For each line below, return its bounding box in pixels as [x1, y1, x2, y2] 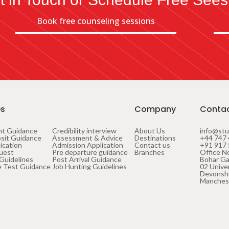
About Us [134, 126, 165, 135]
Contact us [134, 140, 170, 149]
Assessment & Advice [52, 133, 123, 142]
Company [134, 103, 176, 115]
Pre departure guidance [52, 147, 128, 156]
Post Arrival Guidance [52, 154, 122, 164]
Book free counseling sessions [37, 15, 155, 27]
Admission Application [52, 140, 124, 149]
